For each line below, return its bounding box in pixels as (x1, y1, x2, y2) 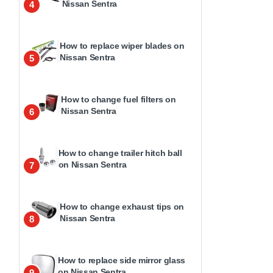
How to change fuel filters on (61, 94, 176, 104)
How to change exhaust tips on (60, 202, 185, 211)
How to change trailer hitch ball (58, 148, 182, 158)
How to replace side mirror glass (58, 255, 185, 265)
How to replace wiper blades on (60, 41, 185, 51)
